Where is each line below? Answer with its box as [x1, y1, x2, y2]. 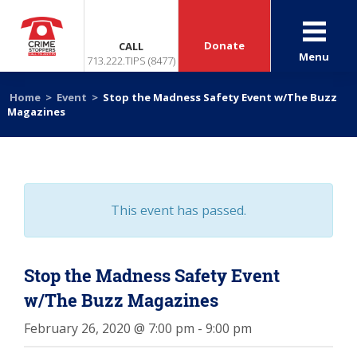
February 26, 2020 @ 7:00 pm [24, 320, 194, 337]
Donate [204, 38, 245, 53]
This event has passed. [111, 202, 246, 219]
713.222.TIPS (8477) [87, 53, 176, 68]
